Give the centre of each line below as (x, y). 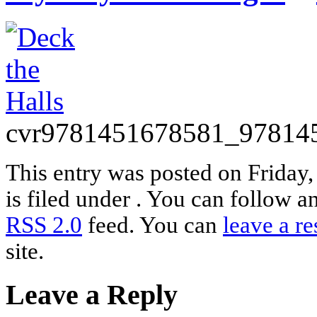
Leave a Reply (92, 294)
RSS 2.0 (44, 225)
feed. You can (152, 225)
